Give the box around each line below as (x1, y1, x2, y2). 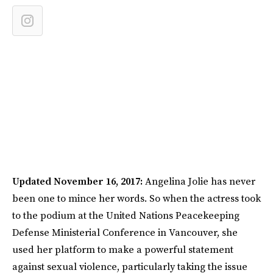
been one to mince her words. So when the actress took (12, 191, 261, 205)
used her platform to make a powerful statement (12, 243, 233, 256)
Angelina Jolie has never (143, 174, 255, 188)
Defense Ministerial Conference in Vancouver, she (12, 225, 238, 239)
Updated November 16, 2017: (12, 174, 143, 188)
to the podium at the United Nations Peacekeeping (12, 208, 239, 222)
